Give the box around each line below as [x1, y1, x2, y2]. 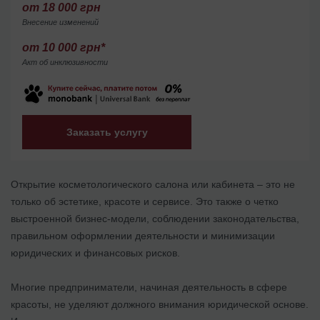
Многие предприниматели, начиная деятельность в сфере [11, 281, 287, 293]
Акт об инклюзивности [22, 57, 108, 66]
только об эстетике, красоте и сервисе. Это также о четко [11, 195, 279, 207]
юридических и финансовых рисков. [11, 246, 183, 259]
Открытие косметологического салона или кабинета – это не [11, 178, 295, 190]
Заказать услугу [66, 126, 148, 138]
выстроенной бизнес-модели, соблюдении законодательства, [11, 212, 299, 224]
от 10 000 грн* [22, 41, 105, 54]
